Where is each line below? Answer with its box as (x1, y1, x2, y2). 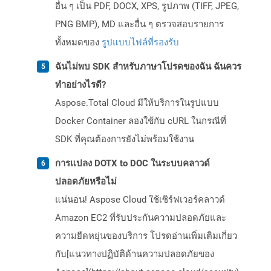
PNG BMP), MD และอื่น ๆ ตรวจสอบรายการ (55, 19, 224, 30)
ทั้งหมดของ (55, 37, 102, 48)
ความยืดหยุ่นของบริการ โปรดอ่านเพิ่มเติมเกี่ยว (55, 230, 237, 242)
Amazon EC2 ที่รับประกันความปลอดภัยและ (55, 212, 226, 224)
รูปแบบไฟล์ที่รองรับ (102, 37, 179, 48)
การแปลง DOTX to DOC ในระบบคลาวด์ (55, 158, 210, 169)
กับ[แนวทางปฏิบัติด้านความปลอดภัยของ (55, 249, 214, 260)
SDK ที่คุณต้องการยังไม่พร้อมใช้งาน (55, 134, 194, 145)
